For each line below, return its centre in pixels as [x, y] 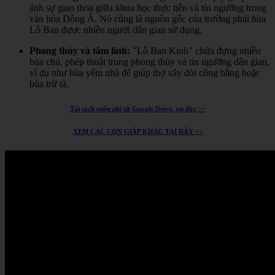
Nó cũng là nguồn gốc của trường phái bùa [183, 19]
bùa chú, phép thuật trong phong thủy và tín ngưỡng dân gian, [149, 62]
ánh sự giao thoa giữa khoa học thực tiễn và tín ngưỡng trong [148, 8]
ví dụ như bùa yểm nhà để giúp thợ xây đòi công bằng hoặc [145, 73]
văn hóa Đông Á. [64, 19]
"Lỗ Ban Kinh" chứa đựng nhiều [197, 51]
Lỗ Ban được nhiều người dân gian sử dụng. [116, 30]
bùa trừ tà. [49, 84]
